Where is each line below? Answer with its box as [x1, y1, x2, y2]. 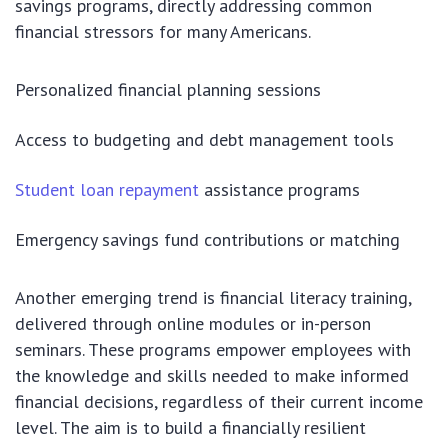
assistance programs [199, 177, 360, 201]
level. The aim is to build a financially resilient [15, 415, 366, 439]
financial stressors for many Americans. [15, 19, 311, 43]
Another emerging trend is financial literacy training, [15, 285, 411, 309]
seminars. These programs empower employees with [15, 337, 411, 361]
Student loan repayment [15, 177, 199, 201]
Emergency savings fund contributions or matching [15, 227, 400, 251]
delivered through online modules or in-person [15, 311, 371, 335]
